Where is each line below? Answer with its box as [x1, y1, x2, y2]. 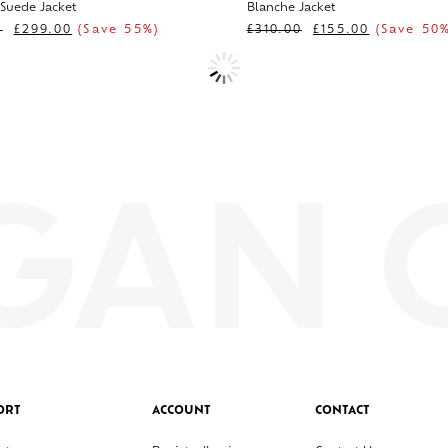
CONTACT [315, 405, 370, 417]
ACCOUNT [152, 405, 211, 417]
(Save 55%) [72, 25, 160, 37]
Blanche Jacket [246, 3, 335, 15]
